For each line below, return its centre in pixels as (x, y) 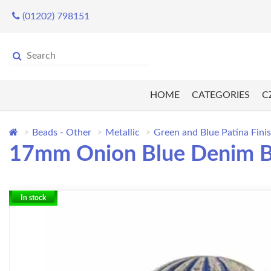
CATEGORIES (220, 95)
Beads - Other (62, 133)
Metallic (122, 133)
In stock (33, 198)
